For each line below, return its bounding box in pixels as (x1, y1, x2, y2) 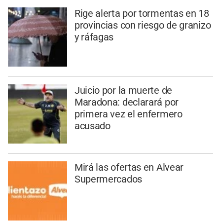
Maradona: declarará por (74, 96, 179, 109)
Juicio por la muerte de (74, 84, 172, 97)
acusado (74, 120, 110, 132)
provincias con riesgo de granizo (74, 19, 211, 32)
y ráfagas (74, 31, 114, 43)
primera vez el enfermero (74, 108, 183, 120)
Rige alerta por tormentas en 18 (74, 7, 209, 20)
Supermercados (74, 173, 142, 185)
